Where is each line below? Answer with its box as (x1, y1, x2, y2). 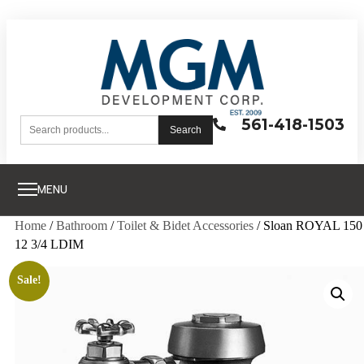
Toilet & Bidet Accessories (117, 218, 253, 232)
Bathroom (56, 218, 107, 232)
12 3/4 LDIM (15, 236, 84, 251)
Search (169, 123, 201, 136)
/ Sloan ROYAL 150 (253, 218, 362, 232)
